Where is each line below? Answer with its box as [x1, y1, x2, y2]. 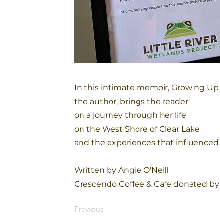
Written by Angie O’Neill [74, 165, 168, 175]
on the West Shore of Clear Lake [74, 124, 200, 134]
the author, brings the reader [74, 97, 188, 106]
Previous [74, 204, 104, 214]
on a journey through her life [74, 110, 186, 120]
